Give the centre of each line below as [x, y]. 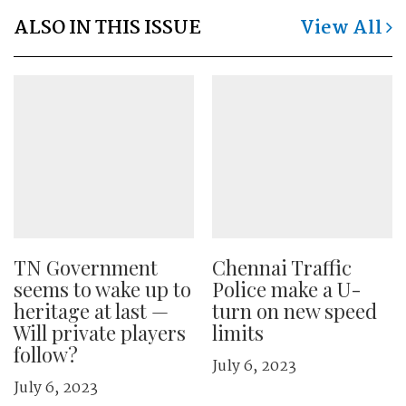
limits [238, 333]
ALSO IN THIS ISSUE [107, 28]
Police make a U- [287, 289]
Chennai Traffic [282, 267]
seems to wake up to [102, 289]
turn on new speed [295, 311]
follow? [46, 354]
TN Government [86, 267]
